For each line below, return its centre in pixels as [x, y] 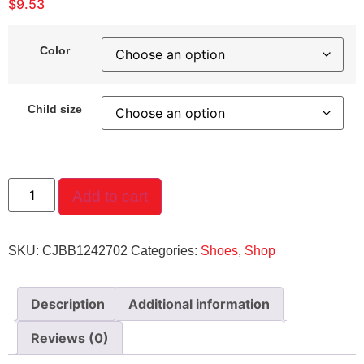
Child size [55, 108]
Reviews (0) [70, 338]
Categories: [166, 250]
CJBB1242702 [85, 250]
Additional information [199, 303]
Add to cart [110, 196]
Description [68, 303]
